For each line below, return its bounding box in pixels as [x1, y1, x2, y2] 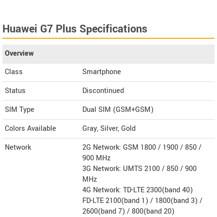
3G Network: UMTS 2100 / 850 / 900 [82, 164, 197, 174]
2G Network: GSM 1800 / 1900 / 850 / [82, 142, 201, 153]
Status [5, 86, 26, 96]
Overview [5, 48, 34, 59]
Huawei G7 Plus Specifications [2, 21, 147, 37]
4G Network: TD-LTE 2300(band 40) [82, 185, 193, 195]
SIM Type [5, 105, 34, 115]
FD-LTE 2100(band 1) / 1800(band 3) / [82, 196, 202, 206]
